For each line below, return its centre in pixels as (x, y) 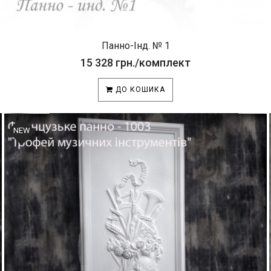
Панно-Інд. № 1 (135, 46)
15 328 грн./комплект (135, 63)
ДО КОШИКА (139, 90)
